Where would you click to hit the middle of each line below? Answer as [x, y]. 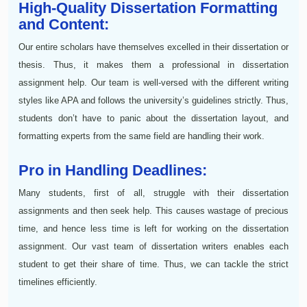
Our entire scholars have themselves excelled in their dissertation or [153, 47]
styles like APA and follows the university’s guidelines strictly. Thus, [153, 100]
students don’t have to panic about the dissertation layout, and [153, 118]
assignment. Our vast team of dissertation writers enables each [153, 246]
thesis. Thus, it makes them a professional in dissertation [153, 64]
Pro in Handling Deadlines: [113, 170]
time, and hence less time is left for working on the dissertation [153, 228]
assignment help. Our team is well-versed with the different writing [153, 82]
